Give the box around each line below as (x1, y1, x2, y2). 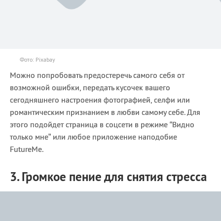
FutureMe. (10, 144, 43, 154)
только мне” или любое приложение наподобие (10, 132, 177, 142)
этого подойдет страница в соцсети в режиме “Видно (10, 119, 194, 130)
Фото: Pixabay (20, 56, 55, 64)
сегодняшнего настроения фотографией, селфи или (10, 95, 190, 105)
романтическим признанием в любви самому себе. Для (10, 107, 200, 117)
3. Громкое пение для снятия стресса (10, 169, 207, 185)
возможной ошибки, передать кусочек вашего (10, 82, 170, 93)
